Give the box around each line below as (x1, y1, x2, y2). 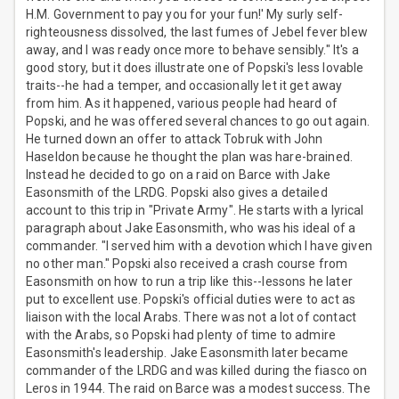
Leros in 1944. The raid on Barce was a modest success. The (26, 381, 370, 396)
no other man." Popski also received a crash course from (26, 256, 348, 272)
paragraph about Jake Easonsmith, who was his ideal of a (26, 221, 356, 236)
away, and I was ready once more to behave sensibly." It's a (26, 43, 359, 58)
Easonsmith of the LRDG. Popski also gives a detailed (26, 185, 328, 200)
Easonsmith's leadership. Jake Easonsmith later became (26, 346, 348, 361)
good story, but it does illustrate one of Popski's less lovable (26, 61, 364, 76)
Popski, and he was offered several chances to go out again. (26, 114, 370, 129)
